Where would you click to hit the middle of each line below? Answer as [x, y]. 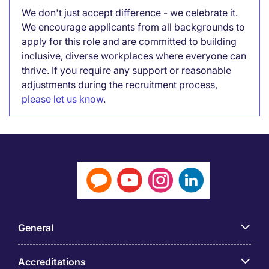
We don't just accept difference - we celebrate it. [130, 13]
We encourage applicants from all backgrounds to [133, 27]
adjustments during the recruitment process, [119, 85]
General [36, 228]
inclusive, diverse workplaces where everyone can [134, 56]
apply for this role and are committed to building [129, 41]
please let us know [62, 99]
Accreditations [52, 262]
